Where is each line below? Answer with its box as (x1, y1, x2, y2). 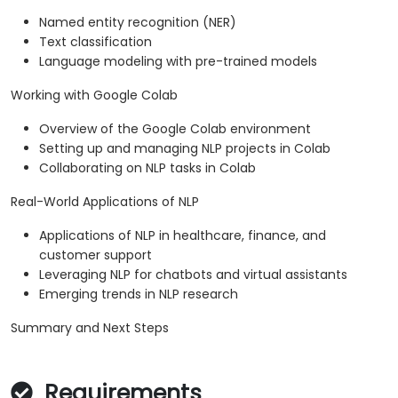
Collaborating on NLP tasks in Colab (39, 159, 256, 178)
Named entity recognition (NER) (39, 13, 236, 32)
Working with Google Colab (11, 86, 178, 105)
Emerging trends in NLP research (39, 285, 238, 304)
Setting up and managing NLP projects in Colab (39, 139, 330, 158)
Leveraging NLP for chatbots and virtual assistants (39, 266, 347, 284)
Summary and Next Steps (11, 319, 169, 338)
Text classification (39, 33, 152, 52)
